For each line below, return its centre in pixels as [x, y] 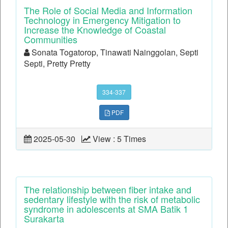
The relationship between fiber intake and [108, 190]
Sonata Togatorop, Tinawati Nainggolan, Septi [114, 52]
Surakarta [44, 219]
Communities [51, 39]
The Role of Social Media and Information [108, 10]
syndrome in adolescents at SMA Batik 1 [106, 209]
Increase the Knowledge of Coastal [95, 30]
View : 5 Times [120, 139]
